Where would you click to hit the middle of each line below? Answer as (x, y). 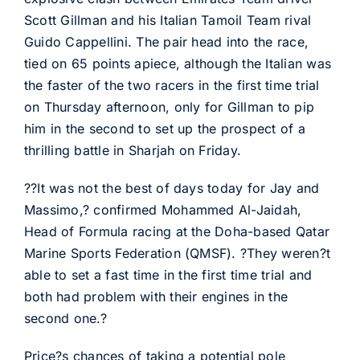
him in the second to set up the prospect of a (164, 129)
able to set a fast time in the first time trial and (168, 275)
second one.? (65, 318)
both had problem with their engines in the (156, 297)
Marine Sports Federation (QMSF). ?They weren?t (177, 253)
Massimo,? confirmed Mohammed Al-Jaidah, (163, 210)
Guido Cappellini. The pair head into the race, (166, 42)
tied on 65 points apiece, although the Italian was (177, 63)
